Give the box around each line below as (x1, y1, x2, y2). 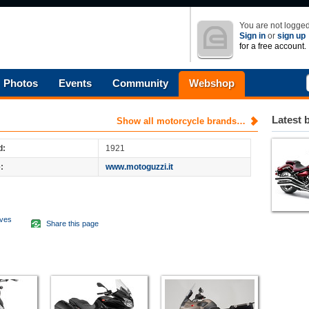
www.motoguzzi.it (106, 162, 173, 172)
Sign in (239, 31, 266, 41)
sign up (277, 31, 306, 41)
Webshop (189, 77, 235, 89)
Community (112, 77, 168, 89)
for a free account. (239, 41, 306, 51)
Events (59, 77, 92, 89)
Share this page (46, 219, 99, 228)
